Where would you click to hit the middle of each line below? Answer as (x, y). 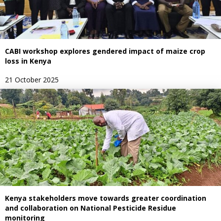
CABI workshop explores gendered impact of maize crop (105, 51)
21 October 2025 (32, 79)
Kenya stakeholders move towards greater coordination (106, 198)
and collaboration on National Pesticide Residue (91, 208)
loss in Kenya (28, 61)
